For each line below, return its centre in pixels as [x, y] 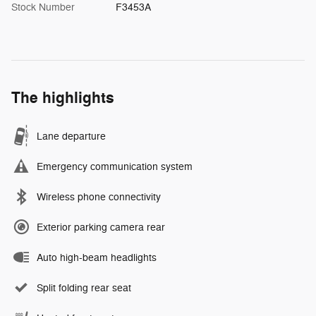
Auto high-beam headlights [97, 257]
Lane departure [71, 136]
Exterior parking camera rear [101, 227]
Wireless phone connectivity [99, 197]
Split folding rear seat [84, 288]
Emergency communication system [115, 166]
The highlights [63, 98]
